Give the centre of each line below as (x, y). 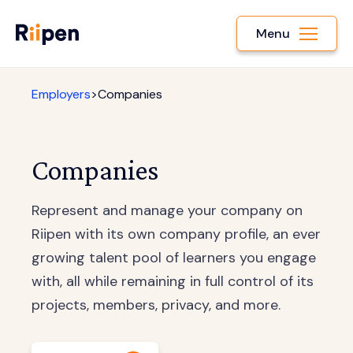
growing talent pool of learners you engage (174, 258)
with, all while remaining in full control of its (173, 281)
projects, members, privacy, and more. (156, 305)
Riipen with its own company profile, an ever (176, 234)
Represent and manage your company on (167, 210)
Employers (61, 94)
